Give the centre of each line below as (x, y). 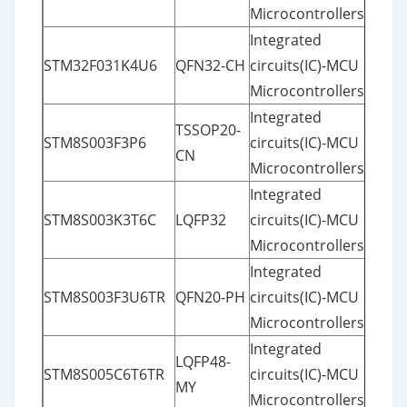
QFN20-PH (210, 297)
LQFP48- (203, 361)
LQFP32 (201, 219)
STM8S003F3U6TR (104, 297)
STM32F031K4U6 (100, 65)
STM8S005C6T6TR (104, 374)
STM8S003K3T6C (100, 219)
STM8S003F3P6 (95, 142)
